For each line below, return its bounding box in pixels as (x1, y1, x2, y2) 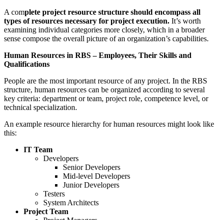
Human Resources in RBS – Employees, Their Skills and (4, 51, 192, 59)
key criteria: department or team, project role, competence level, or (4, 94, 208, 103)
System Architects (43, 198, 99, 207)
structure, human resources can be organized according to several (4, 85, 205, 94)
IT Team (24, 145, 53, 154)
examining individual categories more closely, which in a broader (4, 25, 205, 34)
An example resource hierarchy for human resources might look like (4, 119, 214, 128)
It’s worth (169, 16, 201, 25)
